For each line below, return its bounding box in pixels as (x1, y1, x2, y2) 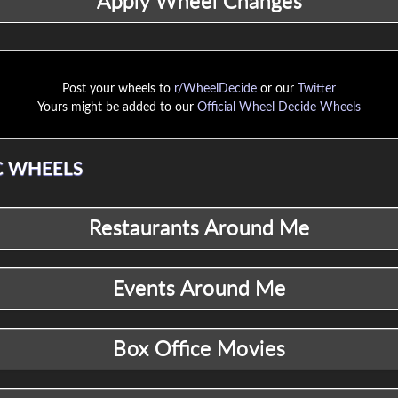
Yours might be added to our (37, 101, 197, 115)
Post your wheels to (62, 83, 174, 96)
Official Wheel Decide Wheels (197, 101, 361, 115)
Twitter (298, 83, 336, 96)
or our (257, 83, 298, 96)
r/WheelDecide (174, 83, 257, 96)
